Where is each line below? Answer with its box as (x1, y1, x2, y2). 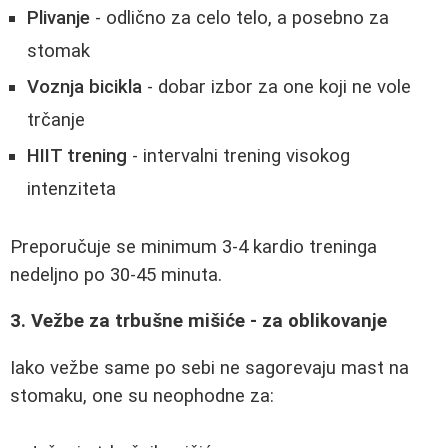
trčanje (27, 108, 85, 131)
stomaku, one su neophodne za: (10, 384, 274, 407)
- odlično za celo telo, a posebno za (90, 6, 389, 29)
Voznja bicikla (27, 75, 142, 98)
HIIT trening (27, 144, 127, 167)
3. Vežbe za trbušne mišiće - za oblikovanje (10, 310, 387, 333)
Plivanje (27, 6, 90, 29)
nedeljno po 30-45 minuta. (10, 263, 222, 286)
